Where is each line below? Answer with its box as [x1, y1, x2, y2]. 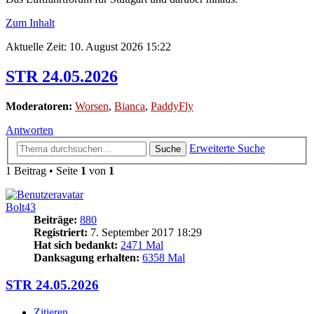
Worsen [75, 100, 109, 112]
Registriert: [34, 226, 88, 239]
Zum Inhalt [6, 16, 55, 29]
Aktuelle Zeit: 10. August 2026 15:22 [6, 40, 171, 53]
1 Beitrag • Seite [6, 165, 81, 177]
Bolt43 [6, 201, 36, 214]
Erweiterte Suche [189, 142, 265, 155]
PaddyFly [151, 100, 193, 112]
